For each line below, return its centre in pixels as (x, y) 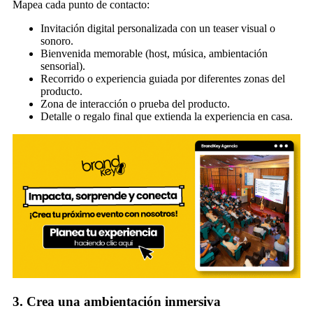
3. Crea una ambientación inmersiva (117, 301)
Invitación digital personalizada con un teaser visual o (158, 28)
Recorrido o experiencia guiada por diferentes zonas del (163, 78)
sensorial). (63, 66)
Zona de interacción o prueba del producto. (135, 103)
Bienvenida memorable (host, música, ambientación (154, 53)
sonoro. (57, 41)
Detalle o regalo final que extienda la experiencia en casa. (167, 116)
